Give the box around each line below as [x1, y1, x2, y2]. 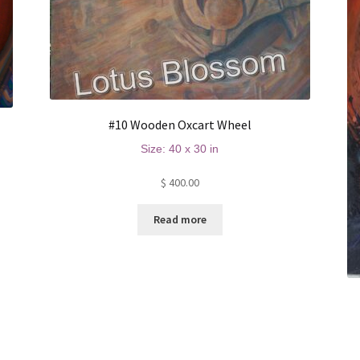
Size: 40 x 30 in [141, 142, 219, 156]
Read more [153, 212, 207, 227]
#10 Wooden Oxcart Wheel [108, 117, 252, 133]
